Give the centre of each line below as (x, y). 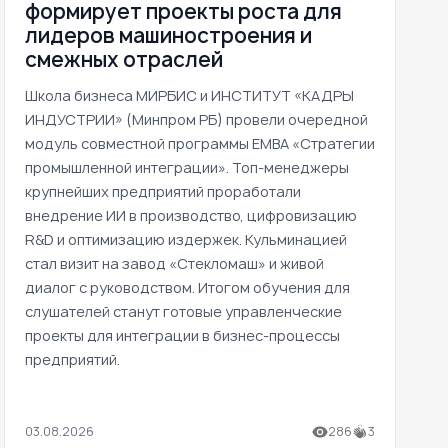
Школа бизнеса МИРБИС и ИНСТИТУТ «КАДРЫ (189, 95)
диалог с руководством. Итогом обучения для (187, 287)
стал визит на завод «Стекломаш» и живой (174, 263)
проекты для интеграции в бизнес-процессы (182, 335)
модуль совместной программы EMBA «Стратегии (200, 143)
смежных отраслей (124, 59)
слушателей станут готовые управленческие (183, 311)
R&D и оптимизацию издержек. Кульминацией (186, 239)
